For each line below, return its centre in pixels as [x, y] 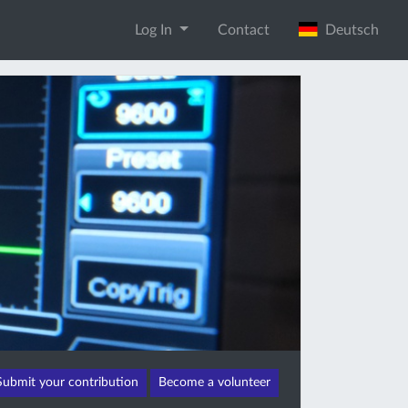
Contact [243, 30]
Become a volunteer [214, 383]
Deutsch [348, 30]
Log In [155, 30]
